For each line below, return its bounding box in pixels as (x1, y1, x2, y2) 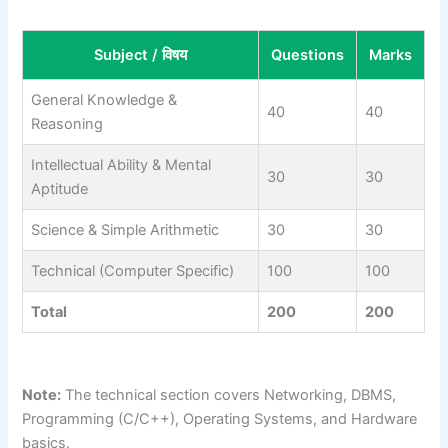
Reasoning (31, 115, 104, 134)
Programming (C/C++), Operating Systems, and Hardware (22, 410, 418, 429)
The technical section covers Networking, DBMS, (61, 386, 397, 405)
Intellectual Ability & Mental (31, 156, 212, 175)
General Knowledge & (31, 91, 178, 110)
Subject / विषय (94, 46, 188, 65)
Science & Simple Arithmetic (31, 221, 220, 240)
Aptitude (31, 180, 89, 199)
